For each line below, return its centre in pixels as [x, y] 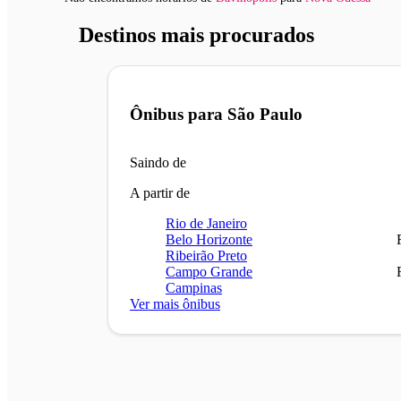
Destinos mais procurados [196, 34]
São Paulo [265, 114]
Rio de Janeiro [206, 224]
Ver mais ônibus [175, 304]
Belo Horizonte [209, 240]
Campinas [194, 288]
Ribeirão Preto [206, 256]
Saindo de [158, 163]
